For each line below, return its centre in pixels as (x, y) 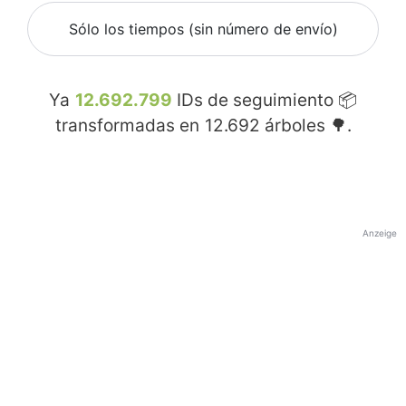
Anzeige (380, 233)
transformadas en (129, 126)
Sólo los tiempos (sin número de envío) (203, 29)
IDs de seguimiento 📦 (265, 101)
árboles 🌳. (305, 126)
